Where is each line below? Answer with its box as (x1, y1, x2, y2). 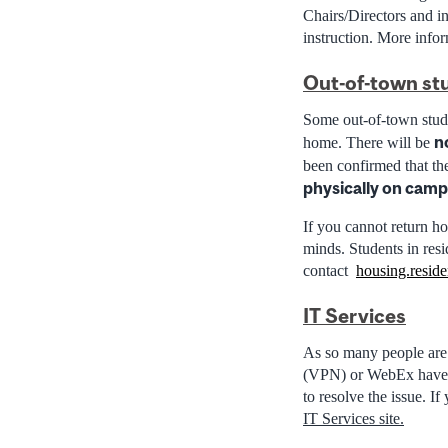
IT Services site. (303, 409, 404, 427)
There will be (346, 133, 434, 151)
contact (303, 261, 356, 279)
